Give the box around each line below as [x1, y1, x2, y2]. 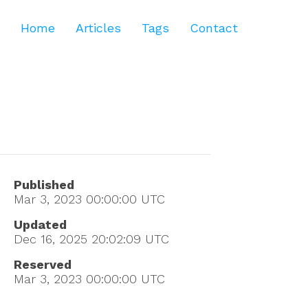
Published [14, 177, 74, 192]
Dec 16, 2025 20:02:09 [14, 232, 141, 247]
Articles [76, 21, 121, 35]
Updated [14, 217, 67, 232]
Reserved [14, 257, 71, 272]
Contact [190, 21, 238, 35]
